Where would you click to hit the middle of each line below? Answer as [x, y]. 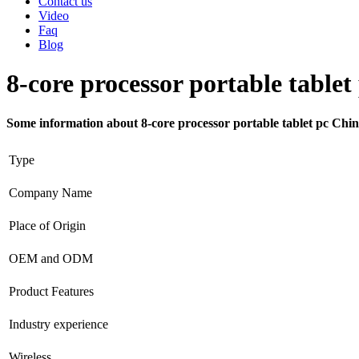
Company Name [50, 192]
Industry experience [58, 324]
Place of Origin [47, 225]
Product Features [51, 291]
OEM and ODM [51, 258]
